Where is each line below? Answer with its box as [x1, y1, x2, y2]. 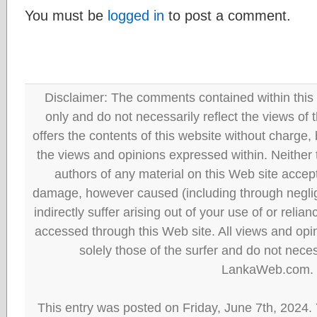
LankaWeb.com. [221, 262, 313, 277]
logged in [108, 7, 164, 23]
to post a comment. [164, 7, 291, 23]
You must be [25, 7, 108, 23]
